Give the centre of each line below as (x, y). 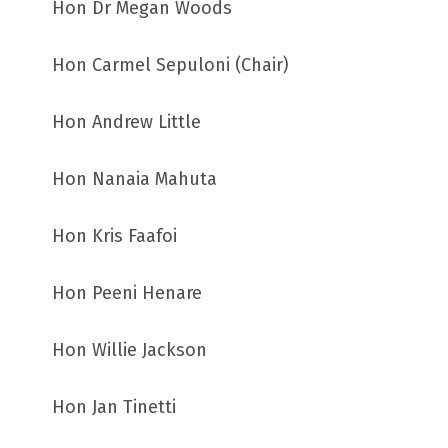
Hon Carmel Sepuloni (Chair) (170, 64)
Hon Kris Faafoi (114, 235)
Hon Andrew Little (126, 121)
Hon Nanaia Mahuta (134, 178)
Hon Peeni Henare (127, 292)
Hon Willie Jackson (129, 349)
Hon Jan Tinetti (114, 406)
